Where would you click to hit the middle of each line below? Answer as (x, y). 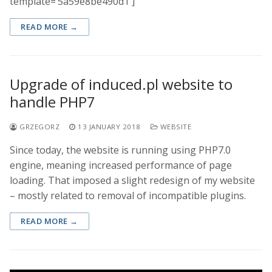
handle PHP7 (53, 101)
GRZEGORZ (38, 126)
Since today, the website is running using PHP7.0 (120, 150)
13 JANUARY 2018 (109, 126)
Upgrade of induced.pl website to (121, 84)
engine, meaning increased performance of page (121, 165)
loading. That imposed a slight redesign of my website (132, 180)
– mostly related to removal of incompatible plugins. (128, 195)
